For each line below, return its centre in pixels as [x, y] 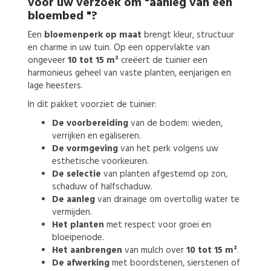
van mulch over [154, 250]
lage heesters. [55, 86]
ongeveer [47, 60]
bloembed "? [62, 16]
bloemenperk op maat [93, 35]
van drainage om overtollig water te [167, 199]
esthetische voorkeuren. [100, 161]
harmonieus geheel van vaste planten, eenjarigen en [129, 73]
